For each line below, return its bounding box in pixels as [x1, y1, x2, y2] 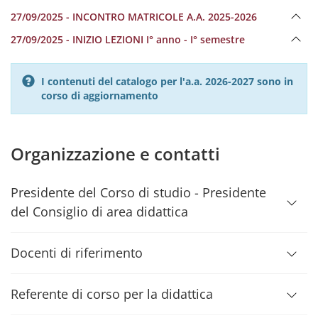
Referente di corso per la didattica [11, 285, 213, 302]
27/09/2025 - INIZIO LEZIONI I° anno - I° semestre [11, 33, 245, 46]
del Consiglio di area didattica [11, 203, 188, 220]
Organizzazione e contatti [11, 142, 220, 165]
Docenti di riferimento [11, 244, 143, 261]
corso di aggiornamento [41, 89, 158, 102]
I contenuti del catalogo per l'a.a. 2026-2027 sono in [41, 75, 293, 88]
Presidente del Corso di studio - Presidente [11, 184, 266, 201]
